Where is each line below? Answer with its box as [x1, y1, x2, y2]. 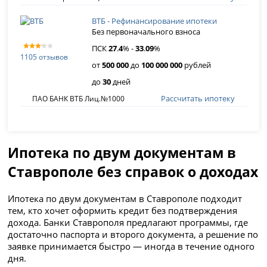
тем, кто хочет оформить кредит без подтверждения [8, 204, 238, 217]
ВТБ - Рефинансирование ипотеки [92, 15, 218, 26]
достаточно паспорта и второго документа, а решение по [8, 228, 259, 241]
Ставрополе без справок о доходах [8, 162, 259, 181]
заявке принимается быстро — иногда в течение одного [8, 240, 255, 253]
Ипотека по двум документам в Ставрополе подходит [8, 193, 243, 205]
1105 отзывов [20, 51, 69, 62]
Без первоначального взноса [92, 26, 201, 37]
